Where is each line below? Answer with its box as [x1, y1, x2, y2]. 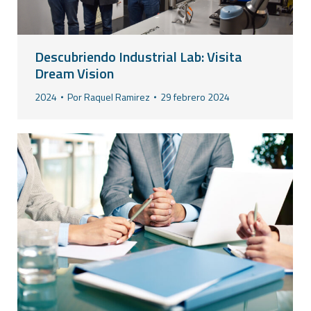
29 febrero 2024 [160, 90, 230, 105]
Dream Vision [35, 62, 114, 85]
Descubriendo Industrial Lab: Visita [35, 46, 242, 68]
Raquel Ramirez [84, 90, 150, 105]
